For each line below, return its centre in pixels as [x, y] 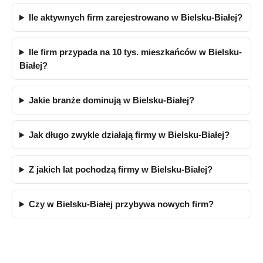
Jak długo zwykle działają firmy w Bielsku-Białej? [129, 135]
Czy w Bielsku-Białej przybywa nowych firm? [121, 204]
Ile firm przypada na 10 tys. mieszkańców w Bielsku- [135, 52]
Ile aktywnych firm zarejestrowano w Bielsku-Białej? [135, 17]
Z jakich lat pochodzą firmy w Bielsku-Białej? [120, 169]
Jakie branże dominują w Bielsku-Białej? [111, 100]
